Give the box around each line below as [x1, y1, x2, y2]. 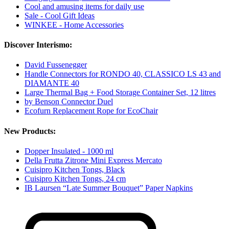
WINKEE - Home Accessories [25, 20, 124, 29]
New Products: [4, 126, 56, 135]
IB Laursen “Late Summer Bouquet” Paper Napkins [25, 183, 193, 192]
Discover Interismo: [4, 40, 72, 50]
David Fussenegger [25, 60, 87, 70]
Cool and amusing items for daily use [25, 2, 144, 11]
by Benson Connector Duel [25, 97, 113, 106]
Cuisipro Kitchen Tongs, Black [25, 165, 125, 174]
